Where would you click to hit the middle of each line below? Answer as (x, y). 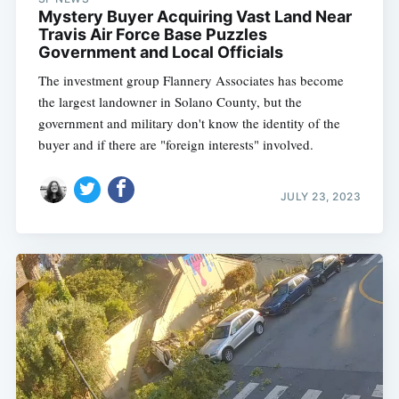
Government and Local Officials (160, 52)
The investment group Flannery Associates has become (191, 80)
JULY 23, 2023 (321, 197)
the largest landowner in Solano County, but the (170, 101)
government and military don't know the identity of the (189, 122)
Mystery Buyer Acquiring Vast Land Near (195, 16)
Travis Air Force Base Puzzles (152, 34)
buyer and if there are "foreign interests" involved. (175, 144)
